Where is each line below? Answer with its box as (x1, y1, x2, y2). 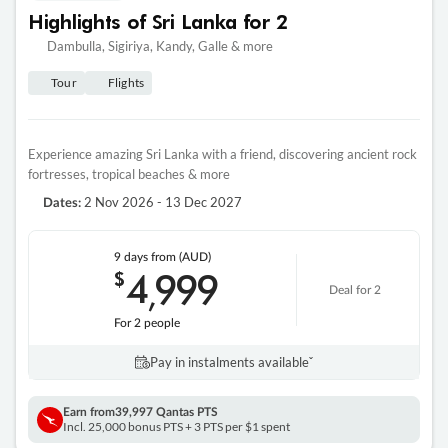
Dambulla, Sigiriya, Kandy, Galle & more (44, 38, 274, 55)
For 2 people (113, 317, 180, 330)
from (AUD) (150, 251, 211, 264)
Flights (107, 75, 145, 91)
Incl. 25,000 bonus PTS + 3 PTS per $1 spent (63, 419, 290, 435)
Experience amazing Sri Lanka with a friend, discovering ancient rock (28, 146, 417, 163)
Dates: (43, 197, 81, 211)
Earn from (63, 406, 115, 419)
